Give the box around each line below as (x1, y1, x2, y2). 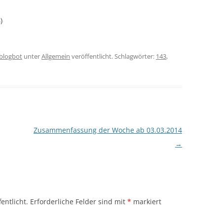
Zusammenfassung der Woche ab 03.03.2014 (33, 125, 182, 135)
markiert (131, 197, 161, 206)
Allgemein (41, 52, 70, 61)
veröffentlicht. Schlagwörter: (70, 52, 156, 61)
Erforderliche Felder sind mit (30, 197, 127, 206)
